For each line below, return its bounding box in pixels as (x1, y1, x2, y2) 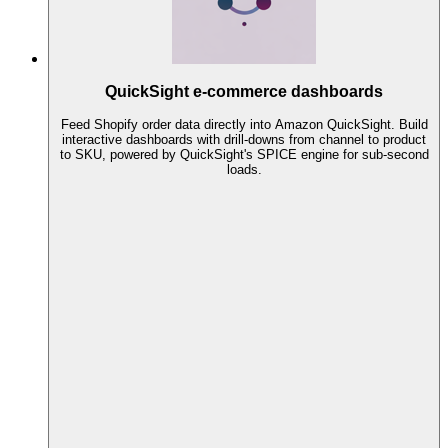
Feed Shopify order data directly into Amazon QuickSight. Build (60, 116, 428, 132)
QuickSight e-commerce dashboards (105, 82, 383, 100)
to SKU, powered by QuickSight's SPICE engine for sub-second (59, 146, 429, 162)
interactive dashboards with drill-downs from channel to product (62, 131, 426, 147)
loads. (226, 161, 262, 177)
